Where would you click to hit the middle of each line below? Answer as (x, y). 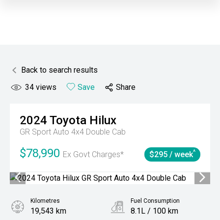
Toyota (68, 120)
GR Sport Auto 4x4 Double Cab (73, 132)
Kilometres (45, 201)
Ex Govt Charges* (93, 154)
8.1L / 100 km (154, 211)
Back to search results (59, 70)
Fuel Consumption (155, 201)
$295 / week (171, 154)
